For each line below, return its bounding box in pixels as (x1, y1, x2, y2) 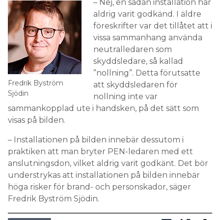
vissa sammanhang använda (93, 33, 202, 43)
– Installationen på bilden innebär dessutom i (8, 135, 184, 145)
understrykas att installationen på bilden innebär (8, 170, 200, 180)
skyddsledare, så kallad (93, 56, 183, 66)
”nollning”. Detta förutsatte (93, 68, 200, 78)
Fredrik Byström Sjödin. (8, 194, 99, 204)
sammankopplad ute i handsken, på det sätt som (8, 104, 199, 113)
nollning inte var (93, 92, 158, 102)
